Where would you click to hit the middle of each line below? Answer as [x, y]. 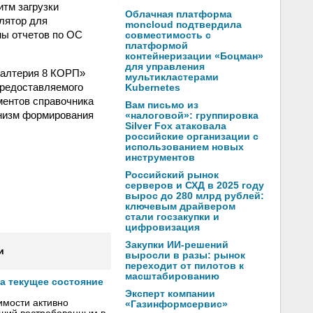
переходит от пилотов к [184, 266]
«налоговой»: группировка [192, 116]
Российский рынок [172, 175]
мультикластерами [172, 77]
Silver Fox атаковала [176, 126]
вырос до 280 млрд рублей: [195, 196]
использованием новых [184, 147]
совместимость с [168, 35]
